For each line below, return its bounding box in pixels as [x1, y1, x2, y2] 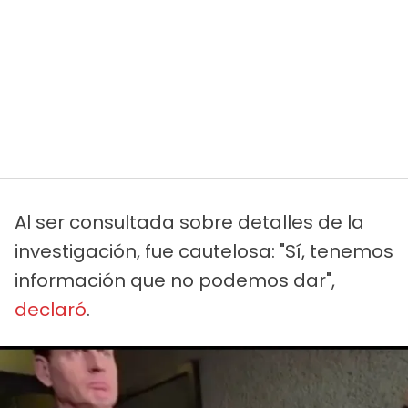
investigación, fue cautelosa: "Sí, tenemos [15, 238, 393, 264]
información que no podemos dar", [15, 267, 335, 293]
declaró [15, 296, 87, 322]
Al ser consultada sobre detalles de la [15, 209, 364, 235]
